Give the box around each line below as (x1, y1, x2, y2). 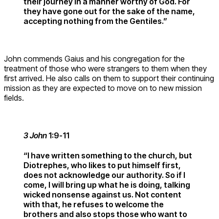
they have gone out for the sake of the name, (23, 6, 195, 16)
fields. (4, 92, 24, 103)
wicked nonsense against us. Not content (23, 190, 181, 200)
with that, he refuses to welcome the (23, 199, 164, 210)
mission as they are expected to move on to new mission (4, 83, 202, 93)
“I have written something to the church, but (23, 151, 192, 161)
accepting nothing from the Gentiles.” (23, 16, 167, 26)
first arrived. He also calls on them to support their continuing (4, 73, 214, 83)
